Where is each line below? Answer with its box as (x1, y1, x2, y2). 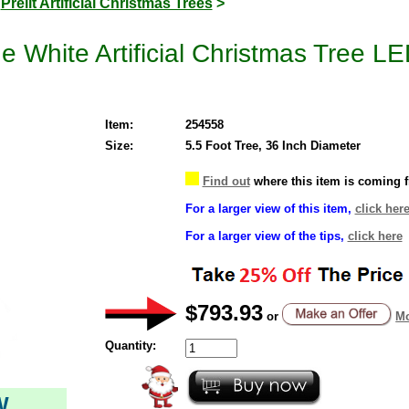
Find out (202, 173, 250, 188)
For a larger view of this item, (184, 201, 355, 215)
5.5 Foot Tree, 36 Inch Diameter (184, 138, 361, 152)
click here (347, 228, 403, 243)
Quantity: (104, 338, 156, 352)
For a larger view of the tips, (184, 228, 348, 243)
